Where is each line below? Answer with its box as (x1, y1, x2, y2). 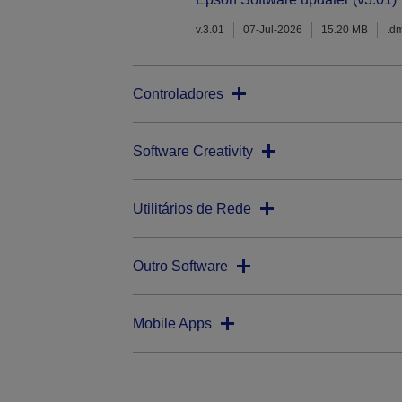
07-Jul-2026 (242, 23, 302, 37)
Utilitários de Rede (132, 201, 251, 217)
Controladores (132, 86, 223, 102)
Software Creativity (132, 144, 253, 160)
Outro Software (132, 258, 228, 275)
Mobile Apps (132, 316, 212, 332)
